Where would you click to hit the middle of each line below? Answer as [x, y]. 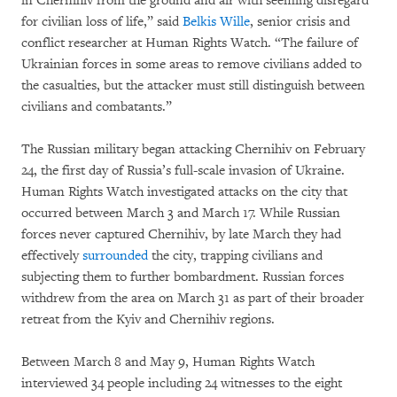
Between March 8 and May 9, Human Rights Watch [168, 362]
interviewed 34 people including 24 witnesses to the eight [182, 383]
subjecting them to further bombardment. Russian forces [183, 277]
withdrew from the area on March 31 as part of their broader [193, 298]
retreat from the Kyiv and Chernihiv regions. [148, 319]
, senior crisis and [300, 22]
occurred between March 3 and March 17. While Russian [181, 213]
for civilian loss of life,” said [102, 22]
